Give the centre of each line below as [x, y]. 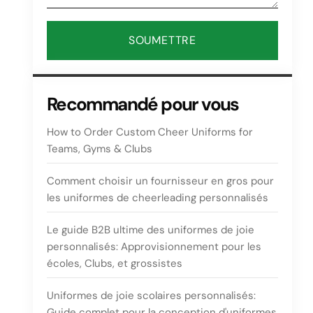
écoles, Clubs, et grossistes [114, 263]
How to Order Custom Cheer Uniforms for [150, 132]
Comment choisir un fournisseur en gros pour [160, 181]
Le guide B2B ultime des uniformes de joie [150, 230]
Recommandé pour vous [143, 104]
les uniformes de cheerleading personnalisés [157, 198]
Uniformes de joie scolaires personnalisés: [151, 296]
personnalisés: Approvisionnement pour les [154, 247]
